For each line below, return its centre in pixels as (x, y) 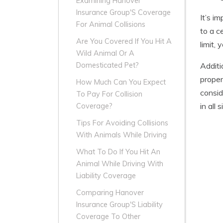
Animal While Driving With (120, 164)
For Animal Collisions (111, 25)
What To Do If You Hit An (118, 152)
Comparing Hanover (110, 193)
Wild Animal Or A (105, 54)
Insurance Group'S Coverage (123, 13)
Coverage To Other (108, 217)
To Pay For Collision (109, 94)
